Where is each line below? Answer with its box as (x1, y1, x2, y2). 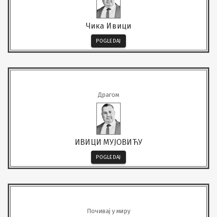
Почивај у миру (87, 207, 130, 215)
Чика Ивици (85, 21, 132, 31)
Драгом (97, 91, 120, 98)
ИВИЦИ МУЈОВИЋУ (75, 137, 142, 147)
